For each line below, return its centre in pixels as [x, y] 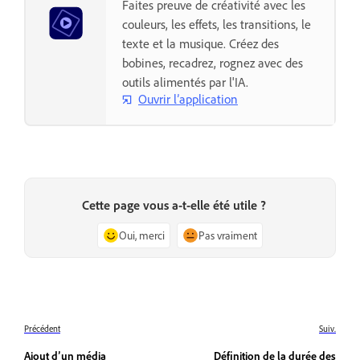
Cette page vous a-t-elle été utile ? [174, 205]
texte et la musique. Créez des [200, 43]
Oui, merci [142, 235]
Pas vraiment [228, 235]
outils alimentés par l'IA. [185, 82]
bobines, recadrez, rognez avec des [213, 62]
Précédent [42, 329]
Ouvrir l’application [188, 99]
